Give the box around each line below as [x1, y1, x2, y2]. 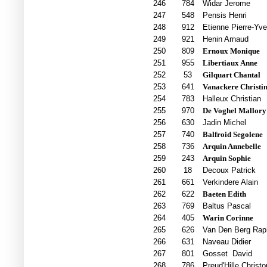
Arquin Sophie [202, 154, 251, 163]
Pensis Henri [202, 11, 247, 20]
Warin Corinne [202, 213, 253, 223]
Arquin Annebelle [202, 142, 261, 151]
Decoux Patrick [202, 166, 256, 175]
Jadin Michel [202, 118, 246, 128]
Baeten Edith [202, 190, 246, 199]
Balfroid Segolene [202, 130, 263, 139]
